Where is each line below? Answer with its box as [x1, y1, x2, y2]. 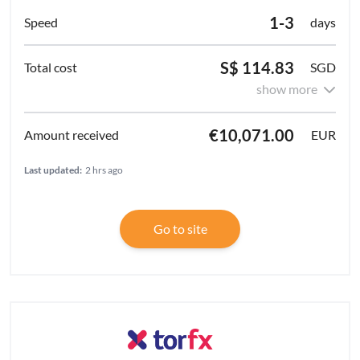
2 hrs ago [85, 163, 123, 176]
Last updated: [24, 163, 82, 176]
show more [256, 80, 317, 96]
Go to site [153, 220, 207, 236]
